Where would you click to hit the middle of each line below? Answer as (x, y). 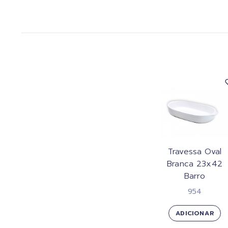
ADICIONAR (195, 213)
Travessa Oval (195, 151)
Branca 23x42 (195, 164)
